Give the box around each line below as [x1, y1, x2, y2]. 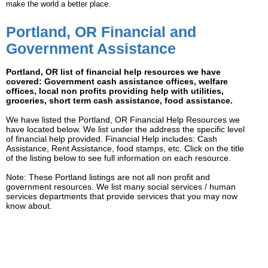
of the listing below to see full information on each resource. [6, 153, 231, 163]
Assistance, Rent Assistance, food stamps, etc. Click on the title [6, 144, 244, 154]
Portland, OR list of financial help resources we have [6, 67, 221, 77]
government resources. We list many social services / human [6, 182, 236, 192]
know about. [6, 201, 52, 211]
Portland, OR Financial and [6, 24, 196, 40]
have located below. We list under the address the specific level [6, 124, 245, 135]
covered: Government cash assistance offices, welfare [6, 77, 228, 87]
